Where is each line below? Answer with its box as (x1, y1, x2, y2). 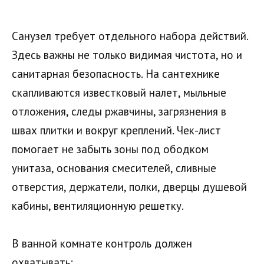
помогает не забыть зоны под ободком (12, 141, 209, 156)
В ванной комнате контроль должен (12, 236, 192, 250)
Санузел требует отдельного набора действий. (12, 28, 248, 43)
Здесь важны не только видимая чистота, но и (12, 47, 242, 62)
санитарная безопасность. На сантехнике (12, 66, 220, 81)
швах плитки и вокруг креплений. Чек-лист (12, 123, 221, 137)
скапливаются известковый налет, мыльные (12, 85, 226, 100)
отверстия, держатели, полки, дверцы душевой (12, 179, 247, 194)
